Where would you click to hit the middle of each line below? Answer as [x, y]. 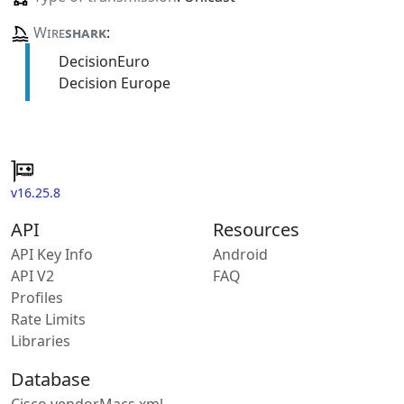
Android [240, 254]
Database [50, 379]
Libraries [41, 340]
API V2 [32, 275]
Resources [256, 229]
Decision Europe [114, 83]
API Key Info [52, 254]
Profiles [37, 297]
